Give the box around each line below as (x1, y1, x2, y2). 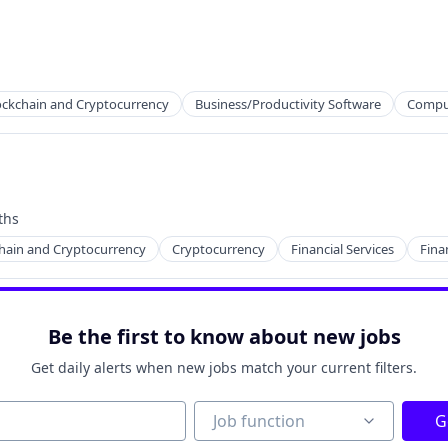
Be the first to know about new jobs (47, 323, 401, 350)
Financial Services (291, 240, 394, 258)
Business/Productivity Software (195, 95, 381, 113)
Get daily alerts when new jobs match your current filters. (31, 358, 417, 377)
